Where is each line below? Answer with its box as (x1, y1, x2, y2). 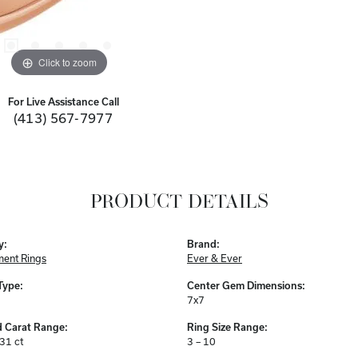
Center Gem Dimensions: (187, 280, 305, 292)
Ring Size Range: (187, 321, 268, 333)
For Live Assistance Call (7, 96, 119, 108)
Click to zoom (38, 54, 97, 69)
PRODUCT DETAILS (89, 193, 268, 213)
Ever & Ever (187, 253, 242, 265)
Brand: (187, 238, 220, 250)
